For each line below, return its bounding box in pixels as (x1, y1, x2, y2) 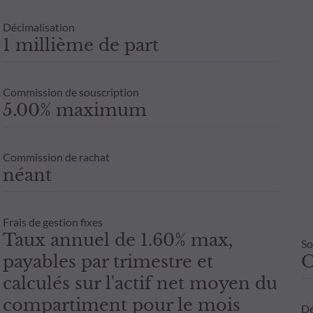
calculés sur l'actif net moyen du (2, 272, 277, 293)
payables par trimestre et (2, 251, 213, 272)
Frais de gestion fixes (2, 214, 103, 228)
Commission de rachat (2, 150, 110, 163)
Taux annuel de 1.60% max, (2, 229, 233, 250)
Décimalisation (2, 20, 75, 34)
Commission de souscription (2, 85, 139, 99)
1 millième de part (2, 34, 159, 55)
